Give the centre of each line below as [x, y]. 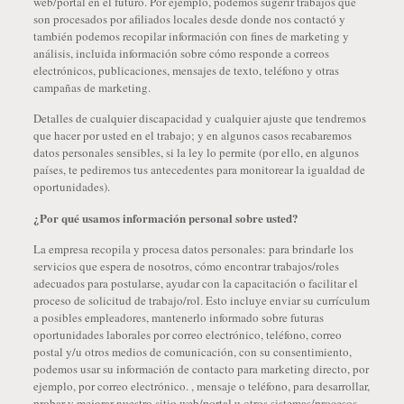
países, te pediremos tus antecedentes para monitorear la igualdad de [199, 170]
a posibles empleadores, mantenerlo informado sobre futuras [178, 317]
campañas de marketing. [92, 87]
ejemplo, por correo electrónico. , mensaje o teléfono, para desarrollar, [201, 386]
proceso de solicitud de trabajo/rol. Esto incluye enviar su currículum [201, 300]
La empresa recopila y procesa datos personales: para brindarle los [193, 249]
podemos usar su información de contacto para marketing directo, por [201, 369]
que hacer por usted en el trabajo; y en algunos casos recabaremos [192, 135]
